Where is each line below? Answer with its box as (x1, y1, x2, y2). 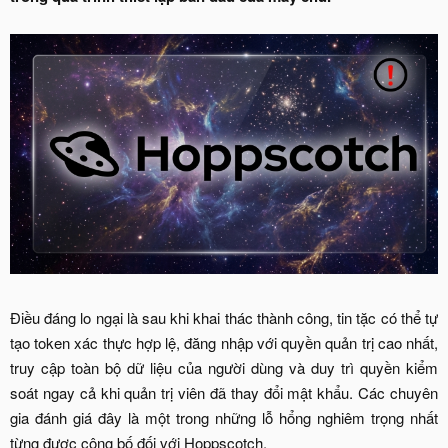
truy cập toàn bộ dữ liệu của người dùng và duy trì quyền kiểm (10, 357, 438, 379)
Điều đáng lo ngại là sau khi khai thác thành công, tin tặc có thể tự (10, 307, 438, 329)
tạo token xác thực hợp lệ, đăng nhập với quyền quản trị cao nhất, (10, 332, 438, 354)
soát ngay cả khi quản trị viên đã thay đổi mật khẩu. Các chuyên (10, 382, 438, 404)
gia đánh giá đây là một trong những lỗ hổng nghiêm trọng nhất (10, 407, 438, 429)
